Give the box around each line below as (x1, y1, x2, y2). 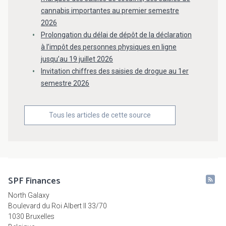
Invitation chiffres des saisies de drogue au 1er (41, 67, 189, 76)
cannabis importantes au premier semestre (41, 7, 179, 15)
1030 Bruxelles (8, 212, 54, 221)
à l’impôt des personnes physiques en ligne (41, 43, 177, 51)
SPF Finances (8, 174, 61, 189)
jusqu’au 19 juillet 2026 (41, 55, 113, 64)
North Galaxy (8, 191, 49, 200)
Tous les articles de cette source (49, 111, 151, 120)
